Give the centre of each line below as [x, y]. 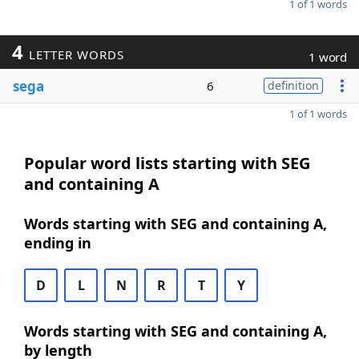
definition [293, 85]
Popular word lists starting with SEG [167, 163]
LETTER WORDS [74, 54]
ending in [58, 243]
